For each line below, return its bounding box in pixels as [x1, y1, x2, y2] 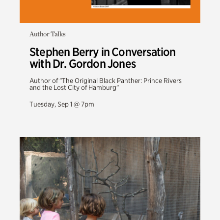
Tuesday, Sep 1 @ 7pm [29, 100, 94, 108]
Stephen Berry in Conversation [29, 45, 176, 59]
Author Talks [29, 30, 66, 38]
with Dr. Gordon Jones [29, 56, 136, 71]
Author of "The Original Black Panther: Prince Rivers [29, 77, 182, 84]
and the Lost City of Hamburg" [29, 83, 119, 91]
